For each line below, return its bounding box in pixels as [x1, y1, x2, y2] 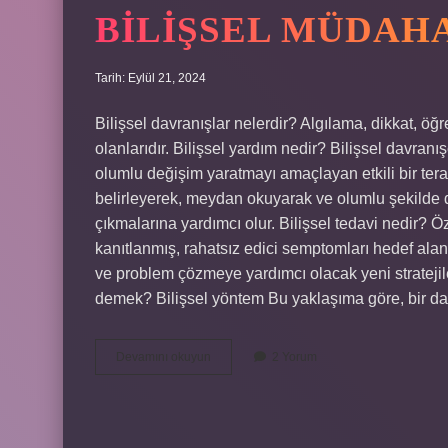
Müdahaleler [210, 367, 279, 381]
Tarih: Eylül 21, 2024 [95, 71, 206, 85]
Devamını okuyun [116, 350, 211, 364]
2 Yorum [272, 350, 317, 364]
